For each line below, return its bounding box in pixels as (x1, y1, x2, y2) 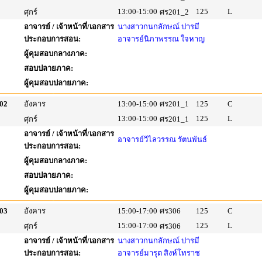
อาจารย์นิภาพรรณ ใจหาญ (118, 35, 205, 43)
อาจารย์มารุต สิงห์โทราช (118, 249, 200, 257)
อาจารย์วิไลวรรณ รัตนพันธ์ (118, 135, 207, 144)
